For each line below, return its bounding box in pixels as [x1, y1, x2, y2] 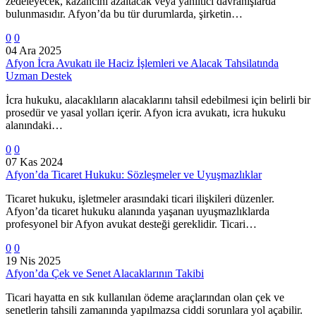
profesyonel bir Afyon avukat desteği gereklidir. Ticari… [6, 217, 257, 230]
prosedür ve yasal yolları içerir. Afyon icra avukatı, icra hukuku [6, 106, 286, 119]
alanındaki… [6, 119, 63, 131]
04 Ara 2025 [6, 44, 61, 56]
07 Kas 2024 [6, 155, 63, 168]
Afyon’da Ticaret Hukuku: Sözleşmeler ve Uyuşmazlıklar [6, 168, 262, 181]
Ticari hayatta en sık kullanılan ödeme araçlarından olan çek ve [6, 291, 284, 303]
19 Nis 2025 [6, 254, 61, 267]
